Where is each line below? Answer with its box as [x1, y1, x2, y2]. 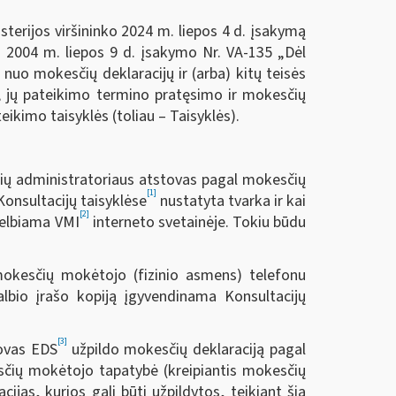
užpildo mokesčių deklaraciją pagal [71, 338, 307, 361]
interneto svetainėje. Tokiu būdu [88, 210, 307, 233]
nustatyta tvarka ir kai [156, 189, 306, 212]
